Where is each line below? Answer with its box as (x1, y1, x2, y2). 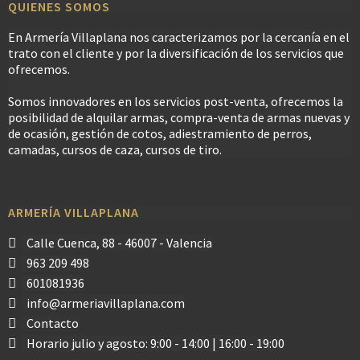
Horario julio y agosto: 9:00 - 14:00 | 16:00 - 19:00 (27, 335, 284, 351)
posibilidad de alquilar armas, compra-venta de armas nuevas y (8, 109, 350, 125)
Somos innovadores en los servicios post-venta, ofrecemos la (8, 93, 343, 109)
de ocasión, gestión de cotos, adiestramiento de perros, (8, 125, 312, 141)
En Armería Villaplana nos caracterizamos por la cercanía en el (8, 29, 350, 45)
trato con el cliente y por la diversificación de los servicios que (8, 45, 344, 61)
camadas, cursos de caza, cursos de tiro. (8, 141, 222, 157)
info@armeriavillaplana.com (27, 295, 185, 311)
